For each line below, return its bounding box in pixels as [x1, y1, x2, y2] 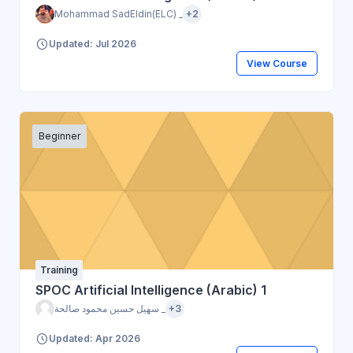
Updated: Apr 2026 [49, 333, 140, 345]
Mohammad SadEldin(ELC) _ [54, 7, 183, 20]
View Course [246, 57, 307, 69]
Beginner [39, 129, 80, 142]
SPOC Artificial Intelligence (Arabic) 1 [35, 281, 266, 298]
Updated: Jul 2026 [49, 38, 136, 50]
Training [40, 263, 78, 276]
